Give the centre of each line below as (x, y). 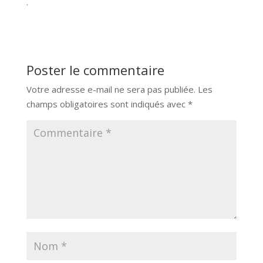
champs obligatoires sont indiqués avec (107, 104)
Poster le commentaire (95, 70)
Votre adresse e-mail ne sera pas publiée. (111, 90)
